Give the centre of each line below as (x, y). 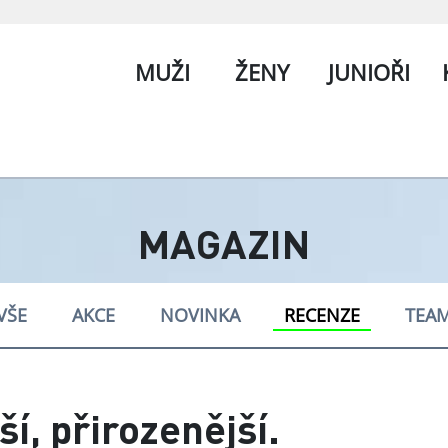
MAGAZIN (224, 242)
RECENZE (322, 315)
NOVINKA (199, 315)
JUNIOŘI (369, 72)
